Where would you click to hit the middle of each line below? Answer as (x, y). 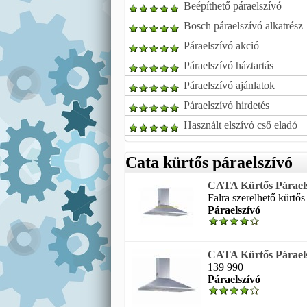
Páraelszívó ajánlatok (229, 85)
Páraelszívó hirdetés (226, 105)
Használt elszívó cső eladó (241, 125)
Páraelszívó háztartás (229, 65)
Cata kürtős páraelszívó (209, 162)
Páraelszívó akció (221, 46)
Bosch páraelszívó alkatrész (243, 26)
